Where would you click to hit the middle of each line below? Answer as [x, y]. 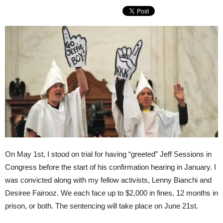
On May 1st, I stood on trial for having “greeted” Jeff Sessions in [108, 154]
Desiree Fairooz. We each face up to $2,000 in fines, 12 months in [111, 193]
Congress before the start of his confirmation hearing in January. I [111, 167]
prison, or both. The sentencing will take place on [85, 206]
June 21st [180, 206]
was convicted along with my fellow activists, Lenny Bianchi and [108, 180]
